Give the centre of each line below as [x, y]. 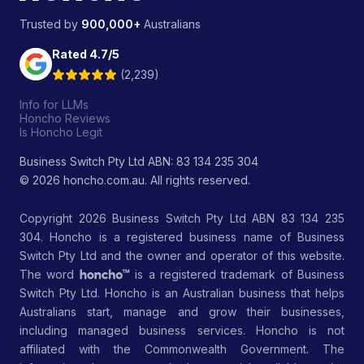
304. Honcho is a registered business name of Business [182, 237]
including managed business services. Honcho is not [182, 330]
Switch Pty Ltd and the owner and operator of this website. [182, 256]
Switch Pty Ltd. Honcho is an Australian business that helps [182, 293]
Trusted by [50, 24]
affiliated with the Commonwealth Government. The [182, 349]
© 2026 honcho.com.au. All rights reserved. [135, 180]
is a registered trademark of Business [238, 274]
